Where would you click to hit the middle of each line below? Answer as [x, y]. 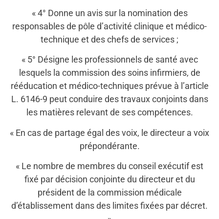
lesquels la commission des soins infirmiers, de [109, 73]
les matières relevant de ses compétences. [109, 112]
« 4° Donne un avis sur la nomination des [109, 13]
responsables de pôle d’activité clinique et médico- [109, 26]
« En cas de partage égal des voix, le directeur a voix [109, 132]
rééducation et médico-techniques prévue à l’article [109, 86]
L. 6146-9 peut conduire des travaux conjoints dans [109, 99]
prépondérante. [109, 146]
